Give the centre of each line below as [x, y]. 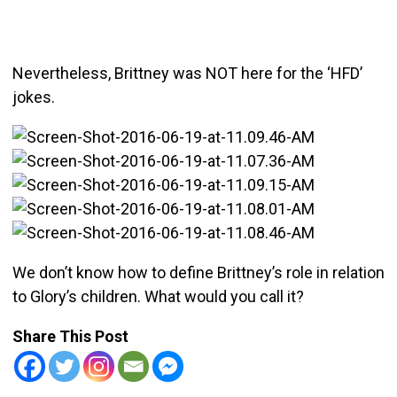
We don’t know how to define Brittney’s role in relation [198, 272]
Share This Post [70, 336]
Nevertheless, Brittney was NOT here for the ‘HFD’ [187, 73]
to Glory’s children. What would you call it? [158, 296]
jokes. [33, 97]
